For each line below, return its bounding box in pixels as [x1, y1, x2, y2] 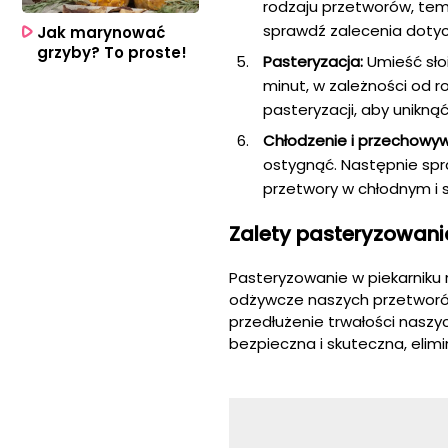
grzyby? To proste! [37, 41, 187, 63]
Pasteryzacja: [263, 50, 363, 72]
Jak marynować [37, 21, 165, 43]
